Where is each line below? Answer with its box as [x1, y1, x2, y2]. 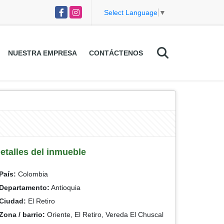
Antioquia [49, 183, 80, 191]
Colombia [16, 170, 48, 178]
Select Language [104, 8, 157, 17]
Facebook [55, 7, 86, 15]
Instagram [69, 7, 101, 15]
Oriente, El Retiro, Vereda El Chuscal [45, 210, 163, 218]
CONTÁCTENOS [88, 49, 143, 57]
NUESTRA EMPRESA [7, 49, 77, 57]
